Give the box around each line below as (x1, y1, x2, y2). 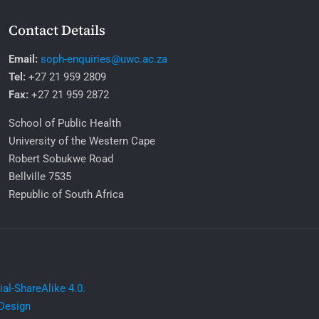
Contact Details (8, 21, 105, 40)
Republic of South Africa (8, 188, 124, 202)
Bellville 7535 (8, 170, 71, 184)
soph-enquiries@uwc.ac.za (40, 53, 167, 66)
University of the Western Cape (8, 135, 155, 148)
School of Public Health (8, 117, 121, 130)
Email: (8, 53, 38, 66)
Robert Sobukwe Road (8, 152, 113, 166)
